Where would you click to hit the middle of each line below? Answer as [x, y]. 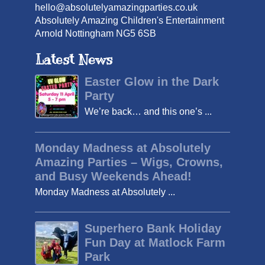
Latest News [74, 59]
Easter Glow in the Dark [152, 82]
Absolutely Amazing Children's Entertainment [130, 20]
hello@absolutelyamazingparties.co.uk [116, 7]
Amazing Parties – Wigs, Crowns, [129, 162]
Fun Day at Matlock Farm [155, 242]
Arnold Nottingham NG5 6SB [96, 33]
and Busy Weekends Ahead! [113, 177]
